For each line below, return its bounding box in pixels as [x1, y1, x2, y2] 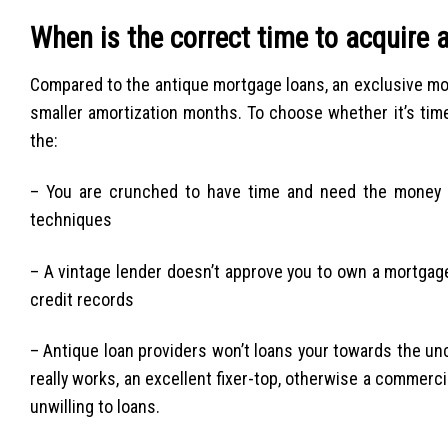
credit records [30, 288, 134, 310]
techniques [30, 209, 112, 231]
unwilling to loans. [30, 395, 160, 417]
